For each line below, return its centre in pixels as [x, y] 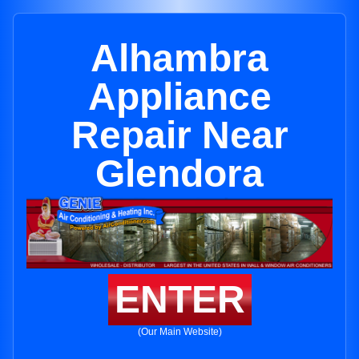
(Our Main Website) [179, 332]
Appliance [179, 97]
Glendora [179, 173]
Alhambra [179, 58]
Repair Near [179, 135]
